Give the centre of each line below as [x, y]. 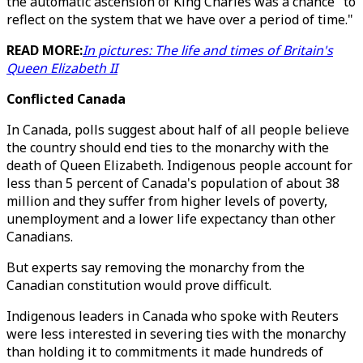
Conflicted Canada [66, 99]
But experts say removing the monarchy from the [156, 267]
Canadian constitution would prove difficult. [139, 285]
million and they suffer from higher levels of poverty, [167, 201]
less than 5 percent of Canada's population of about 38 [173, 183]
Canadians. [40, 237]
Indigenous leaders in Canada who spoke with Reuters [173, 316]
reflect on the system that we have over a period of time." [180, 19]
